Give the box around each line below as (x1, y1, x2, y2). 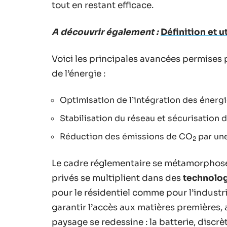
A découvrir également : (52, 26, 159, 37)
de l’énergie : (52, 68, 105, 79)
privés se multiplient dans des (52, 172, 183, 183)
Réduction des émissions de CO (60, 131, 193, 142)
